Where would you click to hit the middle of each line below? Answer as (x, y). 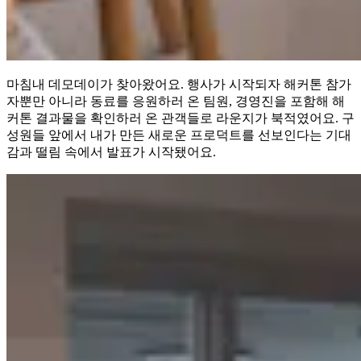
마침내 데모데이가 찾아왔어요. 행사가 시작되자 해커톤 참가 (179, 84)
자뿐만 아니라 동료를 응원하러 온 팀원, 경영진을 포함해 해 (176, 101)
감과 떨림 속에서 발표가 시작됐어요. (111, 151)
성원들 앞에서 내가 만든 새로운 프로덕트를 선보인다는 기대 (179, 135)
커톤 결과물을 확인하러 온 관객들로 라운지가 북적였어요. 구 (180, 118)
